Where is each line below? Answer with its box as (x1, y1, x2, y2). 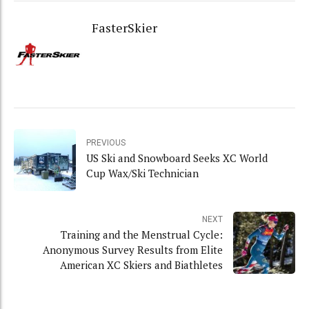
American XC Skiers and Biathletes (60, 257, 223, 272)
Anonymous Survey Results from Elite (43, 242, 223, 257)
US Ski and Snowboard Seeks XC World (86, 150, 268, 165)
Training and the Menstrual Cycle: (61, 227, 223, 241)
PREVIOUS (86, 137, 126, 148)
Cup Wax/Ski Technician (86, 166, 199, 180)
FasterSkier (91, 19, 157, 36)
